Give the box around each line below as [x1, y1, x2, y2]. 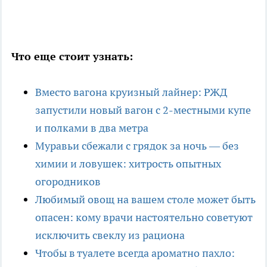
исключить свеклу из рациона [35, 228, 185, 242]
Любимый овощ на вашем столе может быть [35, 192, 256, 206]
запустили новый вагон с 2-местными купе [35, 103, 251, 117]
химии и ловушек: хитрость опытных [35, 156, 221, 170]
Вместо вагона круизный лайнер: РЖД [35, 85, 227, 99]
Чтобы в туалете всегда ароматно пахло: [35, 246, 235, 260]
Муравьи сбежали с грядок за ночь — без [35, 138, 239, 153]
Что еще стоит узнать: [11, 49, 133, 63]
